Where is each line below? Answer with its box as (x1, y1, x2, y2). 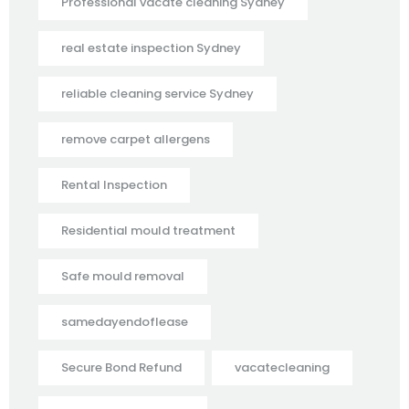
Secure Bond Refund (61, 358, 182, 376)
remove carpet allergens (61, 130, 210, 148)
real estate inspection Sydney (61, 38, 241, 57)
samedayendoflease (61, 312, 188, 330)
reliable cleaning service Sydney (61, 84, 254, 102)
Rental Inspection (61, 175, 167, 194)
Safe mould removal (61, 267, 184, 285)
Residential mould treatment (61, 221, 236, 239)
